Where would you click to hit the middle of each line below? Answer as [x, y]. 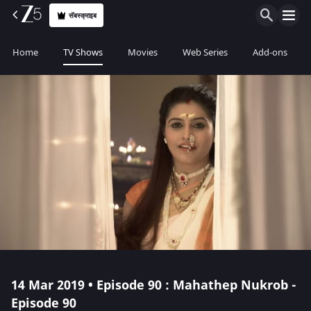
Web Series [205, 52]
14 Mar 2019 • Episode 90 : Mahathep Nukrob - [154, 285]
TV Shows [83, 52]
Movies [143, 52]
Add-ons [270, 52]
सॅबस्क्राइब [83, 15]
